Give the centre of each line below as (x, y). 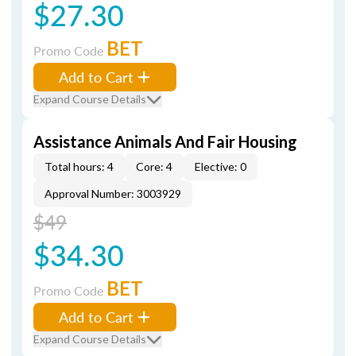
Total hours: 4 (79, 166)
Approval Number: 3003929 (113, 193)
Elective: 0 (221, 166)
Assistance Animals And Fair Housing (165, 141)
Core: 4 (154, 166)
